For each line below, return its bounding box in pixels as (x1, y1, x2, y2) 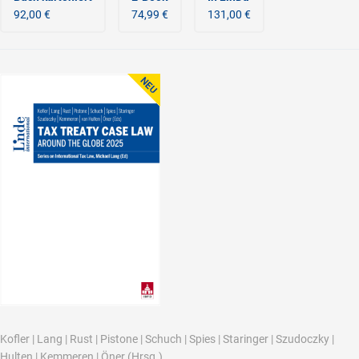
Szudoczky (276, 333, 329, 345)
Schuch (145, 333, 182, 345)
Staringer (223, 333, 268, 345)
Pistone (100, 333, 138, 345)
